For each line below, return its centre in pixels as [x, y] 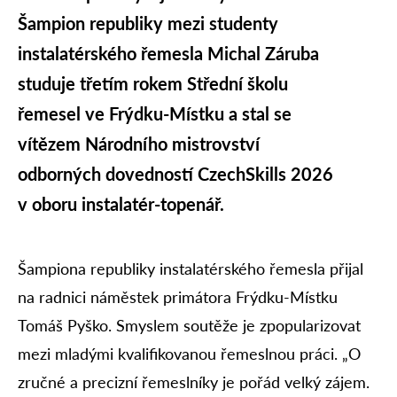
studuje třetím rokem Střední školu [153, 83]
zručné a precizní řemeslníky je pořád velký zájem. [194, 381]
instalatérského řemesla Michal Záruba [168, 53]
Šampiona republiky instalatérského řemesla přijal [191, 268]
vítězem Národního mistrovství [139, 143]
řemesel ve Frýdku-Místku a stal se [155, 113]
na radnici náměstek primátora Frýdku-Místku [178, 296]
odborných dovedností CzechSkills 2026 [175, 173]
